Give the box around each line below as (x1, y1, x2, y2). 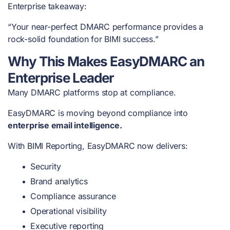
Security (30, 161, 61, 171)
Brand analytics (30, 176, 88, 186)
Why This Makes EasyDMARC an (8, 53, 204, 69)
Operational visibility (30, 205, 107, 216)
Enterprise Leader (8, 69, 114, 86)
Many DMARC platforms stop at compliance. (8, 87, 176, 98)
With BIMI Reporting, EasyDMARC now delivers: (8, 140, 188, 151)
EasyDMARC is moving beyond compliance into (8, 107, 188, 118)
